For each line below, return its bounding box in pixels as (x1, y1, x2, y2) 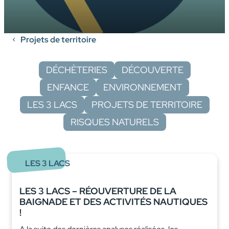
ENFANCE (47, 81, 89, 93)
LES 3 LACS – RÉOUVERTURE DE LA (19, 185, 176, 197)
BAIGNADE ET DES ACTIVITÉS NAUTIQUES (19, 196, 208, 208)
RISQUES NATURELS (70, 116, 159, 128)
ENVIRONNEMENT (103, 81, 182, 93)
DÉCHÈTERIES (45, 64, 107, 76)
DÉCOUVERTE (121, 64, 184, 76)
